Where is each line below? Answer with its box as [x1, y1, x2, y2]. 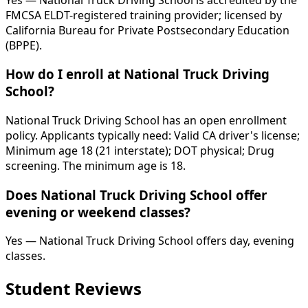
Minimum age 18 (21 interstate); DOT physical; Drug [5, 143, 274, 158]
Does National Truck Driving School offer [5, 186, 267, 203]
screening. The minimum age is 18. [5, 158, 186, 173]
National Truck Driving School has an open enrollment [5, 113, 287, 128]
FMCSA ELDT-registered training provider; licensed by [5, 7, 282, 23]
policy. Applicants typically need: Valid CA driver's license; [5, 128, 300, 143]
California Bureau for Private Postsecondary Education [5, 22, 289, 38]
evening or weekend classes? [5, 203, 190, 221]
